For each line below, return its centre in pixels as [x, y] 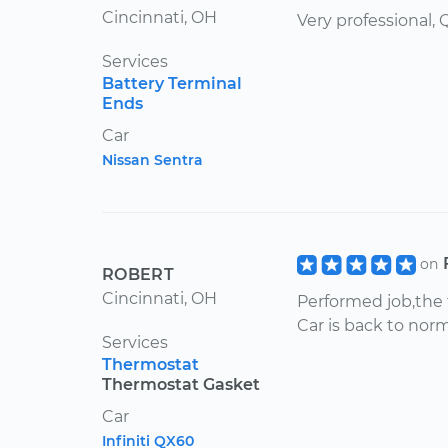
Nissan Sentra [152, 160]
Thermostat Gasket [181, 384]
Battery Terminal [172, 83]
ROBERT [138, 274]
